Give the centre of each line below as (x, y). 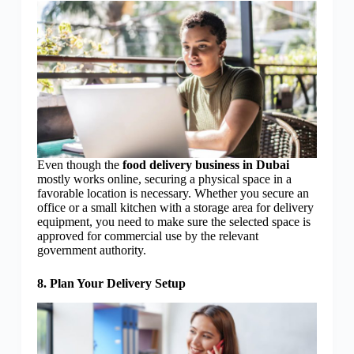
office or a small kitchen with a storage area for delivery (175, 208)
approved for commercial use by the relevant (147, 236)
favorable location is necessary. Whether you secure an (173, 194)
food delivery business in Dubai (205, 165)
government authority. (93, 250)
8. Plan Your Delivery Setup (111, 284)
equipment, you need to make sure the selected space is (173, 222)
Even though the (79, 165)
